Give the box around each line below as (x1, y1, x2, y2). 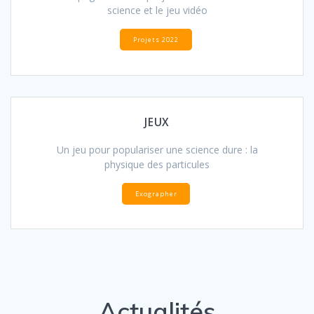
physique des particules (104, 157, 210, 171)
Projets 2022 (133, 34, 179, 44)
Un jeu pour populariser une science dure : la (56, 142, 258, 156)
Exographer (135, 189, 177, 198)
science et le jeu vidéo (107, 3, 207, 17)
